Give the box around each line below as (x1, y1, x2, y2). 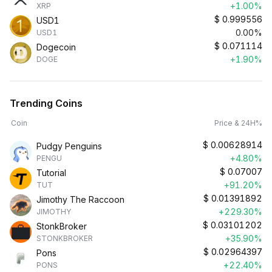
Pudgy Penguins (36, 141, 102, 151)
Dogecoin (36, 42, 76, 52)
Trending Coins (10, 97, 83, 109)
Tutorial (36, 168, 66, 178)
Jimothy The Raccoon (36, 194, 124, 205)
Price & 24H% (214, 118, 262, 127)
